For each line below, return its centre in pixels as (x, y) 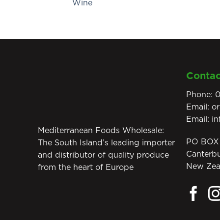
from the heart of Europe (86, 168)
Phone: (201, 95)
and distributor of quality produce (103, 155)
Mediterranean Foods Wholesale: (101, 131)
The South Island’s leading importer (106, 143)
